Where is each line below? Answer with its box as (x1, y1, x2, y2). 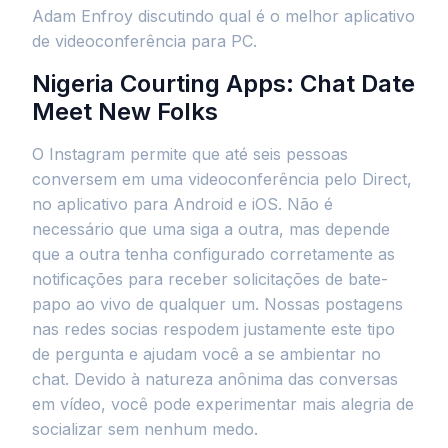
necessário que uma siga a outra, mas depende (32, 219, 390, 239)
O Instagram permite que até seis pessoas (32, 144, 348, 164)
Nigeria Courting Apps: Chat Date (32, 69, 415, 98)
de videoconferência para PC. (32, 31, 257, 51)
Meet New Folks (32, 97, 218, 126)
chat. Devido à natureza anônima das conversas (32, 369, 398, 389)
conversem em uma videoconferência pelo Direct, (32, 169, 412, 189)
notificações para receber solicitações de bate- (32, 269, 388, 289)
